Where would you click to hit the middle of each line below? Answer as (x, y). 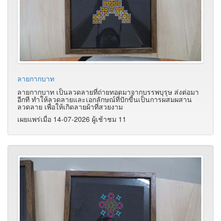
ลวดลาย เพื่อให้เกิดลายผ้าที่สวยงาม (70, 107)
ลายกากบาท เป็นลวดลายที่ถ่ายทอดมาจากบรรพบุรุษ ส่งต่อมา (108, 92)
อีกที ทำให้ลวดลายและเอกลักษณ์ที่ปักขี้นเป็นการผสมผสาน (105, 99)
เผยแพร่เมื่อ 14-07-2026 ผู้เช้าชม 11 (72, 119)
